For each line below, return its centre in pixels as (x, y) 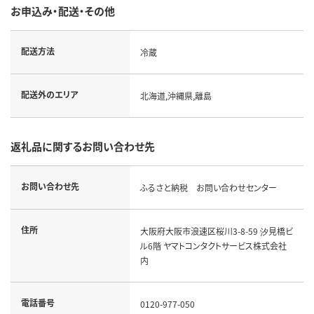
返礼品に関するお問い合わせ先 (83, 146)
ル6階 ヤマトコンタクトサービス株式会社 (213, 245)
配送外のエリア (49, 94)
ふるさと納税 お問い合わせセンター (208, 187)
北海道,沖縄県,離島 (176, 95)
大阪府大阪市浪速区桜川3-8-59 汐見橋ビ (216, 231)
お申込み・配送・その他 (63, 11)
